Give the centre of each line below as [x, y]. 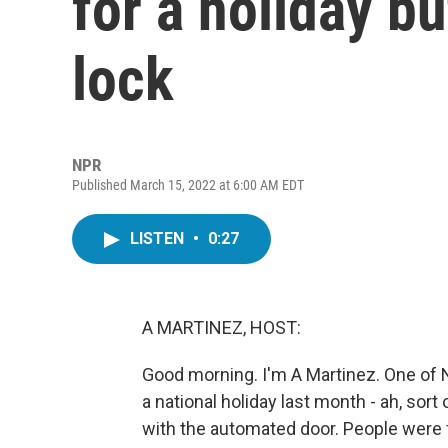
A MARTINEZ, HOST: [221, 327]
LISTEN [159, 238]
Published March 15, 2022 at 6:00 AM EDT [188, 185]
